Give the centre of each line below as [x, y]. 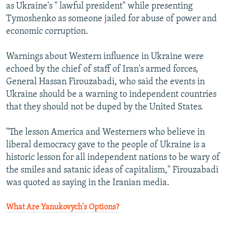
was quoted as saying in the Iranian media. [88, 183]
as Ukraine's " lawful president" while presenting [99, 7]
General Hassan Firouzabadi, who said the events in [105, 82]
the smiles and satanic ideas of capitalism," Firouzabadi [112, 171]
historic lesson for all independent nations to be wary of [113, 158]
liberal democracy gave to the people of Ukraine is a [106, 145]
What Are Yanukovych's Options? [63, 208]
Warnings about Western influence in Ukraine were [105, 57]
